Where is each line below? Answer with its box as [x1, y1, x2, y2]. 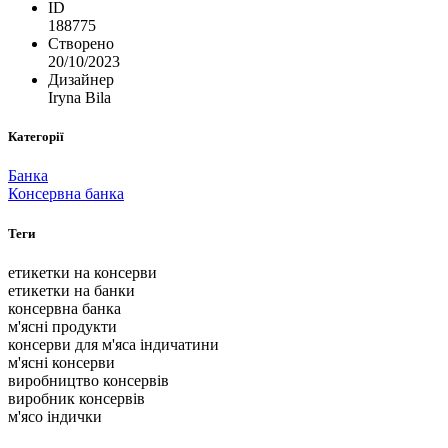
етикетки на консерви [8, 263, 157, 281]
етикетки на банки [8, 281, 135, 299]
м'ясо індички [8, 407, 102, 425]
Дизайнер [48, 71, 114, 89]
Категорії [8, 129, 64, 145]
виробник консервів [8, 389, 145, 407]
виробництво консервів [8, 371, 169, 389]
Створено [48, 35, 114, 53]
